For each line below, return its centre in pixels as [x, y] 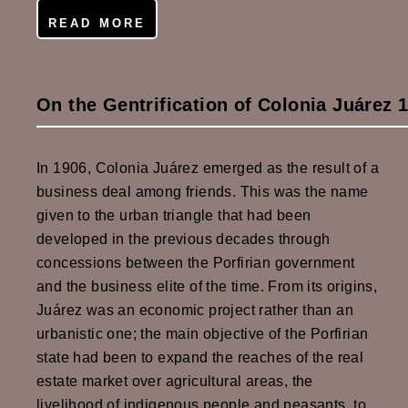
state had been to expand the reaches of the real [200, 358]
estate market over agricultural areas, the [175, 382]
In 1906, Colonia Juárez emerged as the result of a [208, 168]
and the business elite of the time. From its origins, [207, 287]
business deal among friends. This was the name [203, 192]
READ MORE [97, 24]
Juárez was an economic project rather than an [195, 311]
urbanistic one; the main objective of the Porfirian [203, 334]
